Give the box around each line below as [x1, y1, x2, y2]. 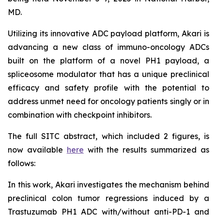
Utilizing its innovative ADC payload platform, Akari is [8, 29, 209, 38]
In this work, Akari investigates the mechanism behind [8, 180, 209, 189]
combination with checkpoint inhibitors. [8, 110, 152, 120]
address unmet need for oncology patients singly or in [8, 96, 209, 106]
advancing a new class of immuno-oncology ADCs [8, 42, 209, 52]
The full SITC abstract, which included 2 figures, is [8, 131, 209, 141]
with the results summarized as [83, 145, 210, 155]
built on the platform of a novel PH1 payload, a [8, 56, 209, 65]
